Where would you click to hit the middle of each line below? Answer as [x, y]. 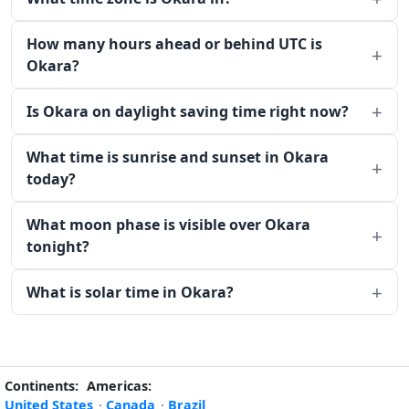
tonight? [58, 246]
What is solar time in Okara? [130, 292]
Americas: [119, 386]
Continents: [42, 386]
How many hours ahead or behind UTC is [174, 44]
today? [51, 179]
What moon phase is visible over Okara [168, 225]
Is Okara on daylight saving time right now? [188, 111]
